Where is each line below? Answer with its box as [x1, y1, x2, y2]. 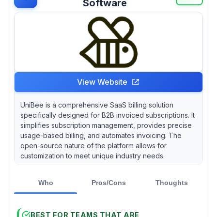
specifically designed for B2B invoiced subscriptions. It [20, 110, 195, 119]
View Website [77, 77, 127, 87]
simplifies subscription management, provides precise [20, 121, 192, 129]
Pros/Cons [91, 178, 126, 186]
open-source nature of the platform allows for [20, 141, 167, 150]
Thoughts [155, 178, 188, 186]
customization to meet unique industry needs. [20, 151, 165, 160]
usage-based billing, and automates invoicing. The [20, 131, 182, 139]
